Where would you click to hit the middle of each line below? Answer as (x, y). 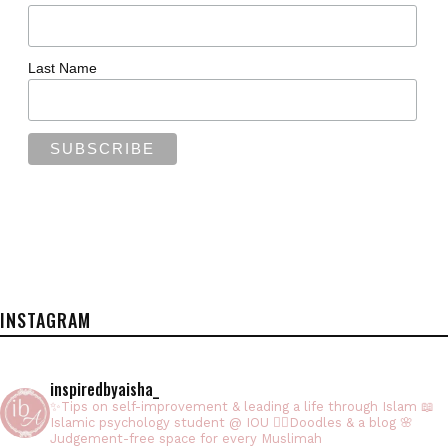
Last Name (62, 67)
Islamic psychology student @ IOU (159, 422)
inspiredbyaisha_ (104, 388)
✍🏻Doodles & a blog (332, 422)
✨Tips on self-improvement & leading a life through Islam (233, 406)
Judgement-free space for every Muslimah (186, 438)
